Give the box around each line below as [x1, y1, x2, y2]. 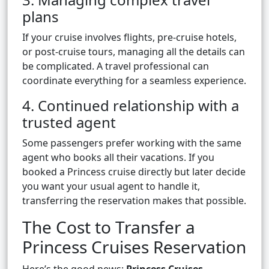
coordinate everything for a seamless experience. [22, 74, 246, 88]
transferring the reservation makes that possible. [22, 194, 246, 208]
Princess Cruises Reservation [22, 235, 246, 259]
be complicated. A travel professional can [22, 59, 209, 73]
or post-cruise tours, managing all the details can [22, 45, 245, 59]
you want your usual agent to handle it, [22, 180, 200, 193]
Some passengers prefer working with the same [22, 136, 241, 150]
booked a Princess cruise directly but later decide [22, 165, 246, 179]
